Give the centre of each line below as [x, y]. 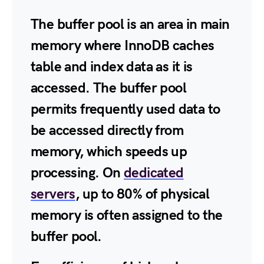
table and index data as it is [112, 67]
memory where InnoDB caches [123, 46]
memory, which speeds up [109, 152]
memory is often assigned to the [127, 215]
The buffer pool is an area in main [130, 24]
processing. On [77, 173]
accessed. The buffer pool [108, 88]
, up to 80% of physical [142, 194]
